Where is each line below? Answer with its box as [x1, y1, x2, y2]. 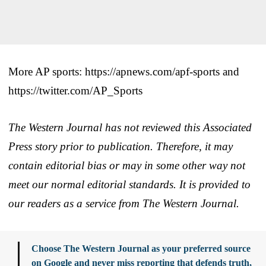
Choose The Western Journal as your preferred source [31, 243, 251, 254]
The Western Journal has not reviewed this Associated [8, 121, 252, 134]
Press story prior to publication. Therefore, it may [8, 140, 233, 153]
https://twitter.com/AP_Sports [8, 84, 142, 97]
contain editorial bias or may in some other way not [8, 159, 245, 172]
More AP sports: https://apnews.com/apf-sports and [8, 65, 239, 78]
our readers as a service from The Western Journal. [8, 197, 239, 210]
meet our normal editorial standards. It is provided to [8, 178, 251, 191]
